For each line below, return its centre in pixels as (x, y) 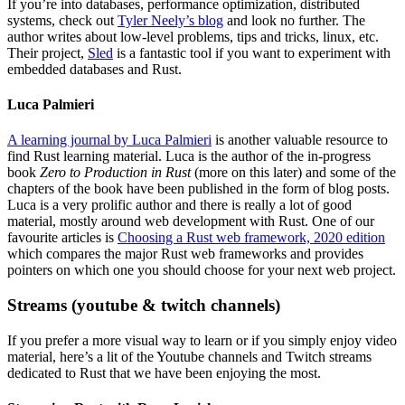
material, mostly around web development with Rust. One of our (191, 221)
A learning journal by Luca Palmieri (109, 140)
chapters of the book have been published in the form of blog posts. (198, 189)
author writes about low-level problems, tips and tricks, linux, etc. (193, 36)
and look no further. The (294, 20)
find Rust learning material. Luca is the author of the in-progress (189, 156)
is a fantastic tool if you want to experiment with (252, 52)
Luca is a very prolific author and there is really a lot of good (179, 205)
